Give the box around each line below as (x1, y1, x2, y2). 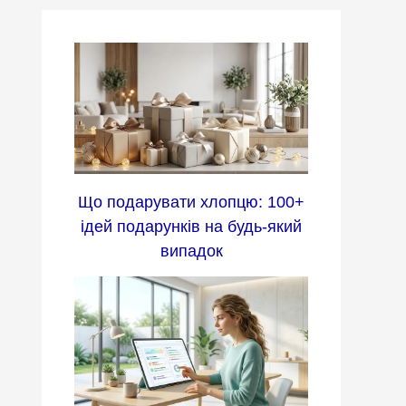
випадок (159, 242, 223, 261)
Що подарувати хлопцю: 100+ (78, 193, 304, 212)
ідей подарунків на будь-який (81, 217, 302, 237)
